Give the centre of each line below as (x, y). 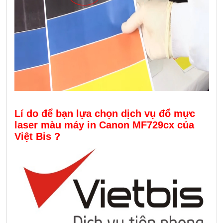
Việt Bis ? (37, 136)
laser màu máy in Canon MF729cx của (104, 125)
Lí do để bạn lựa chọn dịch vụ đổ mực (105, 113)
